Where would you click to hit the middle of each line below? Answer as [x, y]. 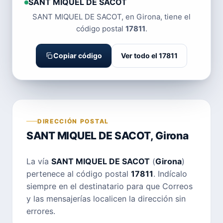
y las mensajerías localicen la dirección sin [106, 198]
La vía [39, 161]
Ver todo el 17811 [149, 56]
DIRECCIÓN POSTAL [73, 121]
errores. [41, 211]
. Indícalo [170, 173]
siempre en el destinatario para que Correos [110, 186]
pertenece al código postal [79, 173]
